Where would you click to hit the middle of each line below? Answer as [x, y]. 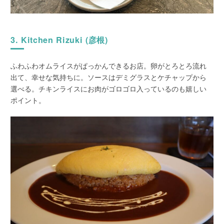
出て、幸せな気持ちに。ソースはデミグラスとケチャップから [109, 77]
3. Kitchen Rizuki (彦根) [59, 40]
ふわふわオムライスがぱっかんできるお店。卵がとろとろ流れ [109, 65]
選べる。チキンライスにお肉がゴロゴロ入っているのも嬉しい [109, 88]
